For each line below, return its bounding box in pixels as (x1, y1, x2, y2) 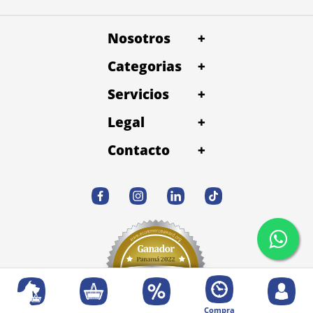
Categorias (108, 57, 182, 75)
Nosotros (108, 29, 170, 48)
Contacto (108, 140, 170, 159)
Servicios (108, 85, 169, 103)
